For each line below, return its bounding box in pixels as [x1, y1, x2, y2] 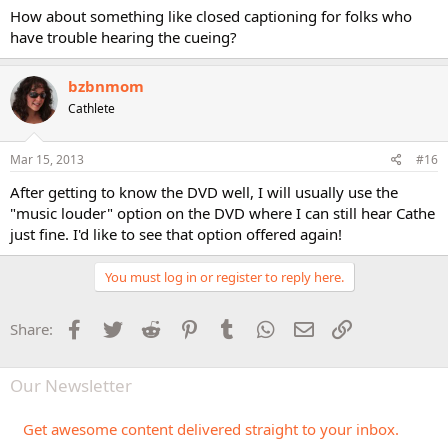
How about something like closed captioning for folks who [10, 5, 412, 26]
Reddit [163, 317, 208, 337]
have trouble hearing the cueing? [10, 26, 237, 47]
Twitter [124, 317, 173, 337]
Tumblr [239, 317, 289, 337]
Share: [10, 319, 53, 339]
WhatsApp [277, 317, 349, 337]
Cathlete [68, 99, 115, 117]
